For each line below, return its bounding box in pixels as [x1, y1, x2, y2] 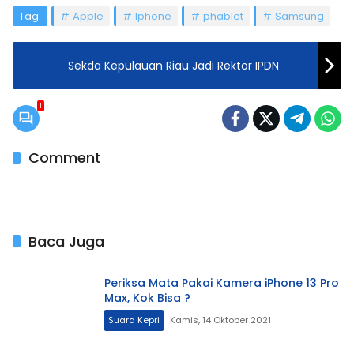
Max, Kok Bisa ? [104, 290, 190, 306]
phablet [203, 9, 243, 24]
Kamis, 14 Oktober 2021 [170, 314, 271, 326]
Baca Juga [28, 232, 104, 251]
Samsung [275, 9, 324, 24]
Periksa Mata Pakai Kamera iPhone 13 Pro [104, 275, 339, 291]
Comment [28, 148, 101, 168]
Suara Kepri [108, 314, 160, 326]
